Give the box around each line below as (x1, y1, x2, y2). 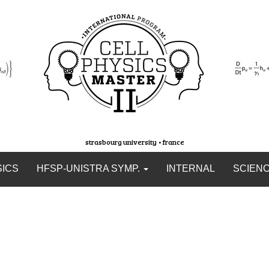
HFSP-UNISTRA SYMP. (36, 163, 142, 174)
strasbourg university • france (85, 137, 184, 147)
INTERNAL (166, 163, 215, 174)
